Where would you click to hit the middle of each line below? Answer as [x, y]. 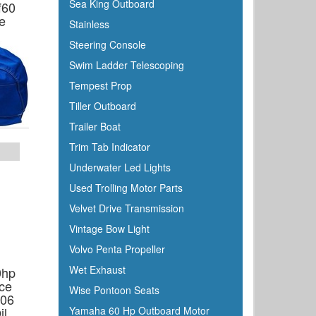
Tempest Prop [100, 85]
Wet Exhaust [97, 269]
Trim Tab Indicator [109, 147]
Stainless [89, 24]
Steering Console [107, 44]
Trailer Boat [95, 126]
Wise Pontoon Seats [114, 290]
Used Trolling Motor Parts [126, 188]
